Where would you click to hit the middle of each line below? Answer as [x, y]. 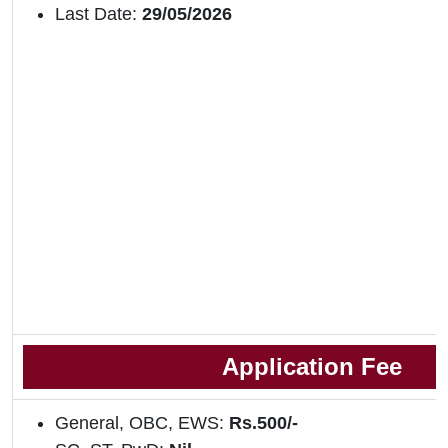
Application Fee [312, 367]
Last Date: [96, 14]
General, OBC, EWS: [142, 423]
